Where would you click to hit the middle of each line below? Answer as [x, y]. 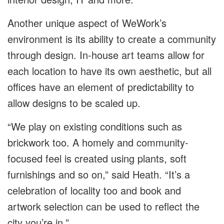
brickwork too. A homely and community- [98, 142]
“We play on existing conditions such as [95, 126]
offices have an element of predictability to [101, 87]
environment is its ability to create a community [112, 39]
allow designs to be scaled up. [74, 103]
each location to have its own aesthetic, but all [109, 71]
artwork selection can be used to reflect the [103, 206]
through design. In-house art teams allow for [106, 55]
